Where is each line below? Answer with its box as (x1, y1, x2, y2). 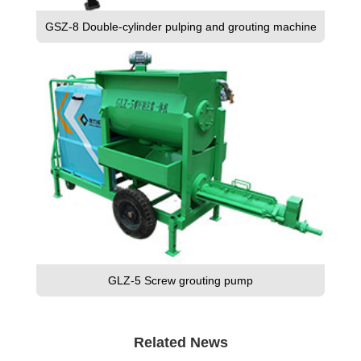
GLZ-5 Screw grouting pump (108, 274, 253, 288)
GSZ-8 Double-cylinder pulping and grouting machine (44, 19, 317, 33)
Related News (133, 334, 228, 351)
